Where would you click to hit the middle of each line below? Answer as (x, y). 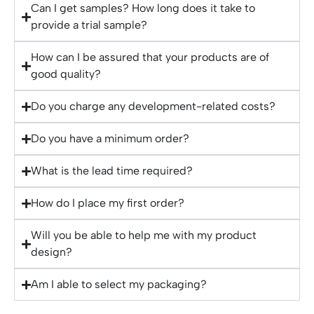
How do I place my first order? (108, 203)
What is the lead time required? (112, 171)
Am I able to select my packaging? (119, 285)
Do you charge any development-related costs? (153, 107)
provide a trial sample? (89, 25)
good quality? (66, 74)
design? (52, 252)
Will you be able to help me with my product (144, 235)
